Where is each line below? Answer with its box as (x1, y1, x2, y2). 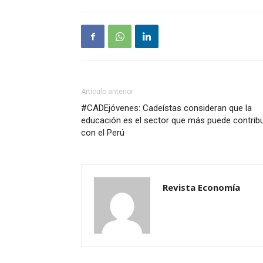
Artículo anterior (81, 87, 133, 96)
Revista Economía (163, 181, 240, 193)
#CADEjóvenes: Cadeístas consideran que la (81, 103, 252, 113)
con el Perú (81, 127, 124, 138)
